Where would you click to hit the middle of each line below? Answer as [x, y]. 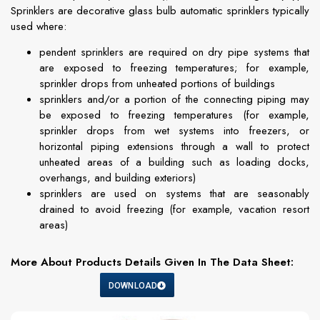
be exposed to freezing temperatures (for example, [174, 115]
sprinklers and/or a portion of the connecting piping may [174, 99]
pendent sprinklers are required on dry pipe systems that [174, 52]
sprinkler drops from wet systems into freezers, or [174, 130]
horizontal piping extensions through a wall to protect [174, 146]
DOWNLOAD [133, 286]
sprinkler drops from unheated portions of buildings [157, 83]
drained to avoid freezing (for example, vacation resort [174, 209]
